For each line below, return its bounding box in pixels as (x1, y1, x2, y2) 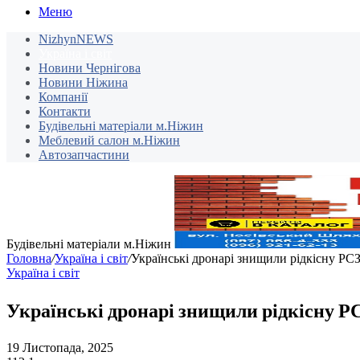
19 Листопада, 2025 (6, 341, 113, 355)
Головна (6, 252, 51, 266)
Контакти (39, 104, 91, 119)
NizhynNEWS (39, 32, 113, 47)
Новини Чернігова (39, 61, 141, 76)
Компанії (39, 90, 88, 104)
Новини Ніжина (39, 76, 128, 90)
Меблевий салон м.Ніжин (39, 133, 180, 148)
